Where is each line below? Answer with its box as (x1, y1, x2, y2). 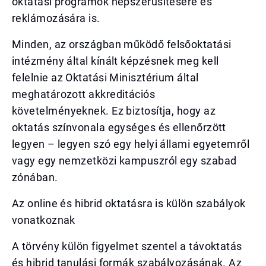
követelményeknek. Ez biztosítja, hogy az (12, 104, 216, 117)
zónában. (12, 171, 58, 183)
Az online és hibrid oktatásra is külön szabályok (12, 197, 246, 210)
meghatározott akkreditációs (12, 88, 156, 100)
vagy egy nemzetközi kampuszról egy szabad (12, 154, 237, 167)
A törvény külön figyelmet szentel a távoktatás (12, 240, 242, 252)
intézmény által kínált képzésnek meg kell (12, 55, 219, 67)
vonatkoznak (12, 214, 75, 226)
